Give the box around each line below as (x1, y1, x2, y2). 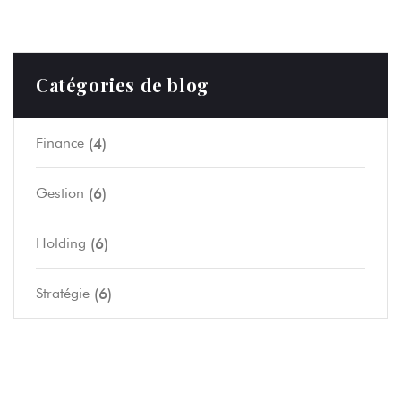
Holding (36, 235, 86, 252)
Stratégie (36, 285, 90, 303)
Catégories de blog (36, 73, 209, 98)
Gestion (36, 184, 84, 202)
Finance (36, 134, 84, 152)
